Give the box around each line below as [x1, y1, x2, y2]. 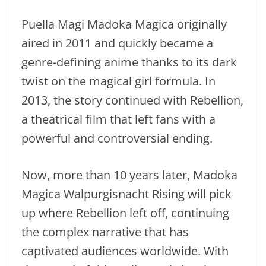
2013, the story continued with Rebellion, [21, 91, 243, 108]
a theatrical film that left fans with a [21, 110, 216, 127]
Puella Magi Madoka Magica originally [21, 15, 227, 32]
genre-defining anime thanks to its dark [21, 53, 237, 70]
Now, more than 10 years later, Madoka [21, 166, 237, 183]
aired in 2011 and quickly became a [21, 34, 213, 51]
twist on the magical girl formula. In [21, 72, 216, 89]
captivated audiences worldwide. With [21, 242, 229, 259]
